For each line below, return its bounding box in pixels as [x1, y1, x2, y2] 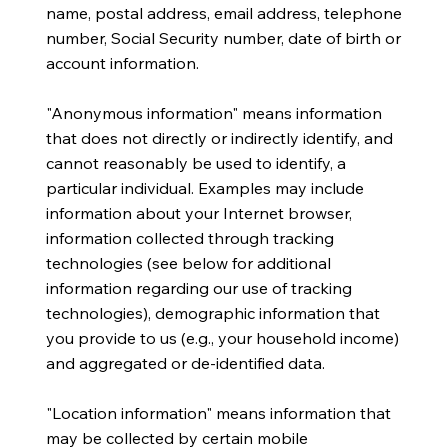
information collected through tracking [45, 227, 334, 248]
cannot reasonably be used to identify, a [45, 152, 346, 173]
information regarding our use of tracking [45, 277, 352, 298]
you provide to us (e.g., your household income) [45, 327, 399, 348]
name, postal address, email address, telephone [45, 2, 402, 23]
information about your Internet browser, [45, 202, 352, 223]
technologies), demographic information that [45, 302, 380, 323]
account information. [45, 52, 199, 73]
